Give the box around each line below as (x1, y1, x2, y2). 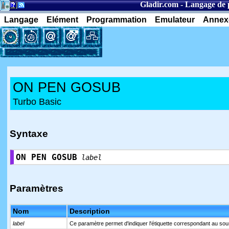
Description (70, 207, 110, 215)
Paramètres (10, 183, 63, 194)
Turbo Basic (13, 97, 61, 107)
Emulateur (155, 15, 195, 24)
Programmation (86, 15, 147, 24)
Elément (47, 15, 78, 24)
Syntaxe (10, 128, 48, 139)
